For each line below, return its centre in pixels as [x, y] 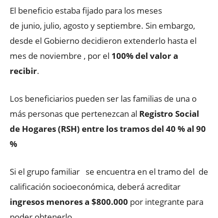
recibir [23, 71]
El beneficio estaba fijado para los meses [86, 10]
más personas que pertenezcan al [74, 113]
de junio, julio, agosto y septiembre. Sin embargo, [102, 25]
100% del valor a [145, 55]
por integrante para [166, 201]
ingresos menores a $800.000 [69, 201]
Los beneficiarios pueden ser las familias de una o [103, 98]
